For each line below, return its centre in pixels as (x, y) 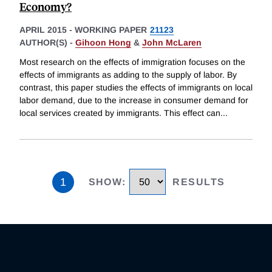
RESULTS (199, 182)
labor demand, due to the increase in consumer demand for (134, 100)
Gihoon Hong (103, 43)
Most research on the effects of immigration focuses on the (132, 62)
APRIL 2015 (43, 30)
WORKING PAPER (111, 30)
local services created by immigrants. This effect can (120, 113)
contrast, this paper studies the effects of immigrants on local (136, 88)
